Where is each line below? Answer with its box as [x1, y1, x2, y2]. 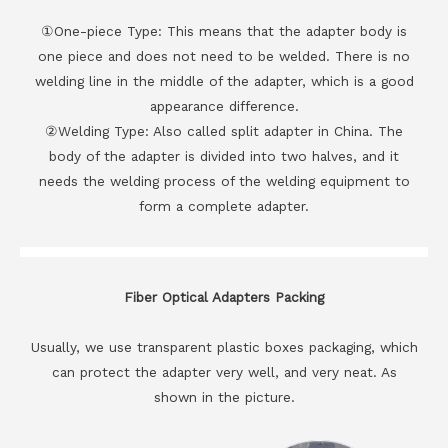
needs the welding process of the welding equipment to [38, 173, 410, 190]
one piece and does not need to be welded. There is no [38, 48, 410, 65]
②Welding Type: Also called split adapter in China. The [45, 123, 403, 140]
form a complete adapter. [139, 198, 309, 215]
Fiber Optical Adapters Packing [124, 289, 324, 306]
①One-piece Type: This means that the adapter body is [41, 23, 407, 40]
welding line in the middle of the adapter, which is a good [34, 73, 414, 90]
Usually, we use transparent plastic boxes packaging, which [30, 339, 418, 356]
